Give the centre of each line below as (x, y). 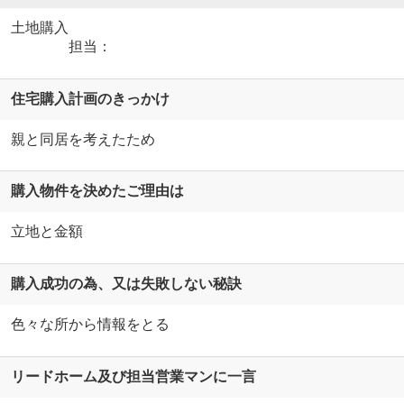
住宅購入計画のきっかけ (90, 98)
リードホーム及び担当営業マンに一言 (133, 376)
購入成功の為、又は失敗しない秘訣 (126, 284)
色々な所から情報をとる (90, 324)
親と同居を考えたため (83, 139)
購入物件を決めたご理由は (97, 191)
